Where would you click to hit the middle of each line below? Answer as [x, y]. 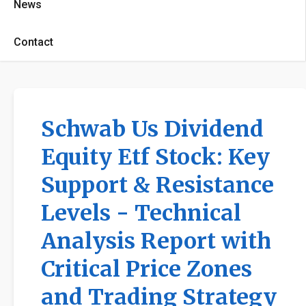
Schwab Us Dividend [152, 129]
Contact [33, 42]
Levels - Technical [141, 213]
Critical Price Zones [147, 269]
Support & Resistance [157, 185]
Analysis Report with [156, 241]
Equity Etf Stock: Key [155, 157]
